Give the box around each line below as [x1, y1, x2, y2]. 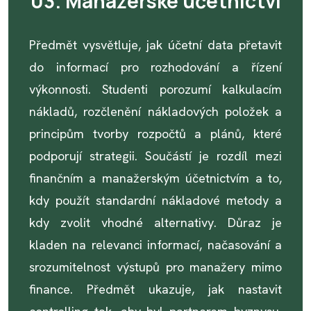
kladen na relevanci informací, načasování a [29, 237, 282, 253]
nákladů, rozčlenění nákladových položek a [29, 103, 282, 119]
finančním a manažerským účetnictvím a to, [29, 170, 282, 186]
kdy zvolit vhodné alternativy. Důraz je [29, 215, 282, 230]
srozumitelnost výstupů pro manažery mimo [29, 259, 282, 275]
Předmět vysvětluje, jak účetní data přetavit [29, 37, 282, 53]
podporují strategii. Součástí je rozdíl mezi [29, 148, 282, 164]
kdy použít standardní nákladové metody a [29, 192, 282, 208]
